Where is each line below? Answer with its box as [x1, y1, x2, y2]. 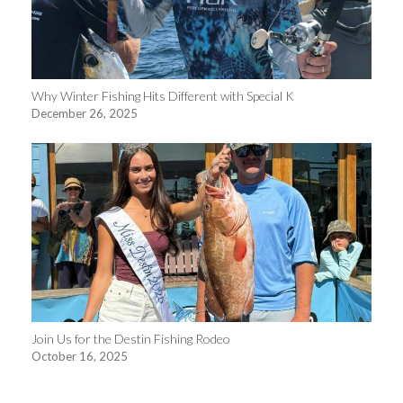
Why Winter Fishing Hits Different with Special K [31, 87, 294, 103]
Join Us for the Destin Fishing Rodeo [31, 331, 230, 347]
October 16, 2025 [31, 349, 128, 364]
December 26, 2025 [31, 105, 138, 121]
